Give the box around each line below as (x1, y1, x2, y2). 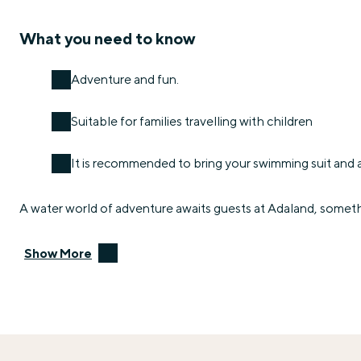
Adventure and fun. (71, 71, 179, 87)
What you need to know (19, 29, 195, 48)
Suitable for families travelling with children (71, 113, 313, 129)
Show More (24, 245, 92, 261)
